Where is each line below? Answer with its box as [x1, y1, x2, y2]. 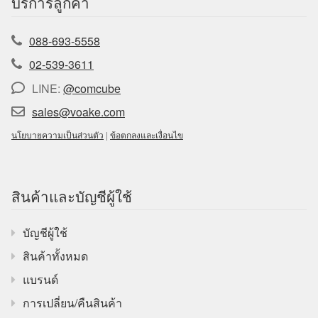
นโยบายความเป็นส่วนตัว [11, 128, 104, 141]
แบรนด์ [23, 271, 58, 288]
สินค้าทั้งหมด [23, 247, 88, 264]
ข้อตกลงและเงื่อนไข [110, 128, 183, 141]
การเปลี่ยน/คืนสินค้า [23, 295, 122, 312]
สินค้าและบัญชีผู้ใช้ [11, 185, 132, 207]
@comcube [63, 79, 121, 97]
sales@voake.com [32, 103, 125, 120]
